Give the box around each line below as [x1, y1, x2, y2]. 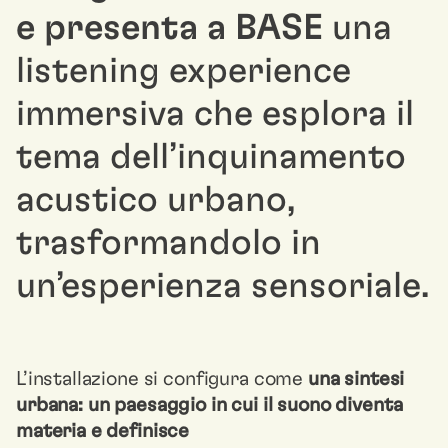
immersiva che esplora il [16, 96, 414, 132]
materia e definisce [16, 421, 190, 441]
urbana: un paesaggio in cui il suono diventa [16, 395, 403, 415]
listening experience [16, 53, 351, 89]
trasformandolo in [16, 225, 321, 261]
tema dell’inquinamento [16, 139, 406, 175]
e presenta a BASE [16, 10, 332, 46]
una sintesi [307, 369, 405, 389]
